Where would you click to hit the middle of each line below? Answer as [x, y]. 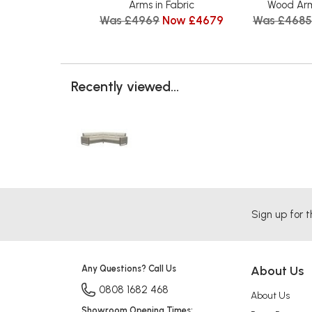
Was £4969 [130, 21]
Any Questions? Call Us [129, 269]
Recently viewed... [125, 87]
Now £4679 [193, 21]
